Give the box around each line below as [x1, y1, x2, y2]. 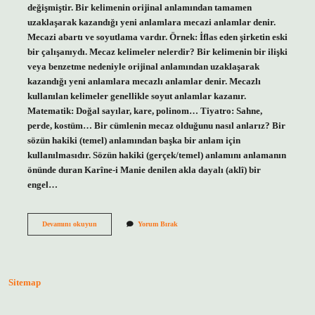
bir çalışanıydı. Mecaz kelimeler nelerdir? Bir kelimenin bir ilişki [27, 46, 288, 57]
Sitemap [8, 278, 41, 288]
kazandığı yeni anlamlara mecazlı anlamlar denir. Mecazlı [27, 76, 261, 86]
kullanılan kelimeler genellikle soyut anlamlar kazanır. [27, 91, 246, 101]
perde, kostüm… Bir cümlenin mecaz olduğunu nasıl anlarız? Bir [27, 120, 285, 131]
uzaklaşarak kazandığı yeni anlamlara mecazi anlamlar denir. [27, 17, 276, 27]
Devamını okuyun [41, 219, 97, 228]
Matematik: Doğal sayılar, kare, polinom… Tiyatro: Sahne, [27, 105, 262, 116]
